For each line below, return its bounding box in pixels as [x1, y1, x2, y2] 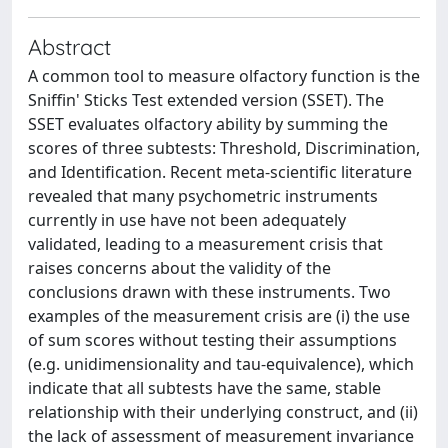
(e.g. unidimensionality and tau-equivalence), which [28, 352, 414, 375]
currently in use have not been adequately [28, 208, 346, 231]
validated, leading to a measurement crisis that [28, 232, 383, 255]
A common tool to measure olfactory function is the [28, 64, 420, 87]
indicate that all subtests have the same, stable [28, 376, 381, 399]
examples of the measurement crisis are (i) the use [28, 304, 410, 327]
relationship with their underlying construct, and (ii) [28, 400, 418, 423]
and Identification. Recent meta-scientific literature [28, 160, 412, 183]
